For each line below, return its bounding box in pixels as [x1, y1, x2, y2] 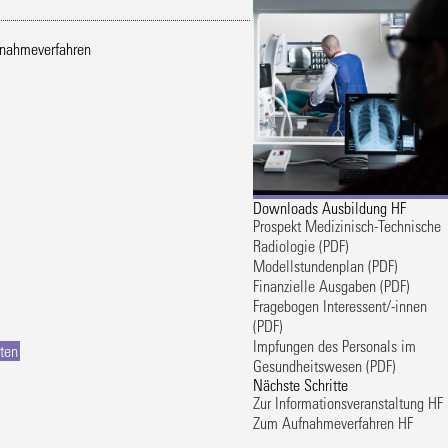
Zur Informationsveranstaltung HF [253, 392, 444, 412]
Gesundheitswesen [253, 355, 363, 375]
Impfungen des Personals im [253, 335, 417, 355]
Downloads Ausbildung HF [253, 197, 407, 217]
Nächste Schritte [253, 374, 349, 394]
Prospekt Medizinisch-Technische [253, 215, 442, 235]
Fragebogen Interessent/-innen [253, 295, 428, 315]
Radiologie [253, 235, 316, 255]
